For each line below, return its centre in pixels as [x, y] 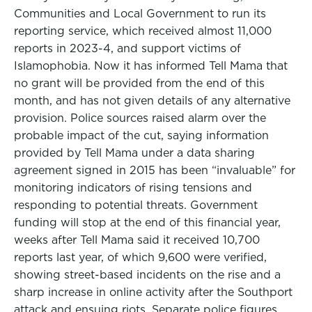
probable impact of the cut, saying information [141, 135]
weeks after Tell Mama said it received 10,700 [137, 240]
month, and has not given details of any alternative [152, 101]
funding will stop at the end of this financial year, [147, 223]
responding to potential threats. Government [136, 205]
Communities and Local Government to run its [140, 14]
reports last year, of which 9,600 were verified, [140, 257]
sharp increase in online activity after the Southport [153, 292]
